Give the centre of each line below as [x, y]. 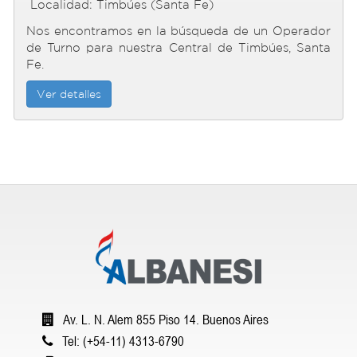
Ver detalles [69, 94]
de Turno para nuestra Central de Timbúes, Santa [178, 47]
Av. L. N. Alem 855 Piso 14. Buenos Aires [165, 320]
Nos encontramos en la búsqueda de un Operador [178, 31]
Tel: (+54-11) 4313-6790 [122, 341]
